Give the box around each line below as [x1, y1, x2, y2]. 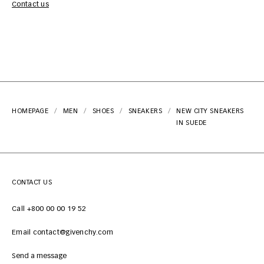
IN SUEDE [176, 120, 207, 127]
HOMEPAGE [12, 108, 49, 115]
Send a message [12, 253, 67, 260]
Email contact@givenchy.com [12, 229, 113, 237]
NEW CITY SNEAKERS [176, 108, 244, 115]
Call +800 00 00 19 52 [12, 206, 87, 213]
